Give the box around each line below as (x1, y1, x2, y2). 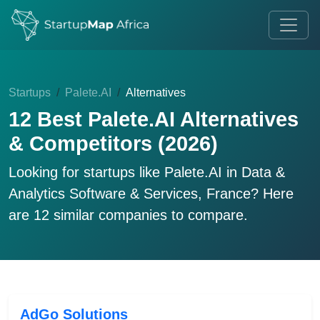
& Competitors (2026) (9, 132, 218, 155)
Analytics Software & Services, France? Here (9, 186, 294, 201)
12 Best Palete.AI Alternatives (9, 108, 299, 131)
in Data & (222, 164, 285, 180)
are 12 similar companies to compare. (9, 207, 248, 223)
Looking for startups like (9, 164, 164, 180)
